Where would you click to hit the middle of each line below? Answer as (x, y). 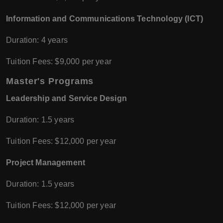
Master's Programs (50, 81)
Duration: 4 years (37, 40)
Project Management (46, 163)
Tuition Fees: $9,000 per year (59, 62)
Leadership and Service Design (66, 99)
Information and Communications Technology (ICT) (105, 19)
